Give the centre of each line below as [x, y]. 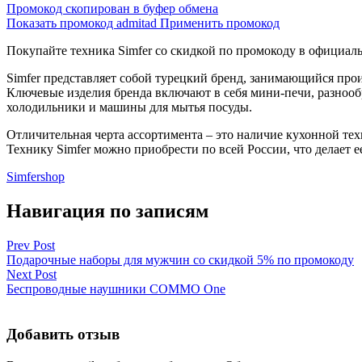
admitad [137, 23]
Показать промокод [61, 23]
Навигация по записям [107, 210]
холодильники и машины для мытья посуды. [129, 107]
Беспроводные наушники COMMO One [116, 288]
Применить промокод [220, 23]
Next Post [32, 274]
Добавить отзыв [63, 335]
